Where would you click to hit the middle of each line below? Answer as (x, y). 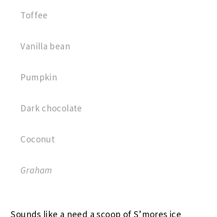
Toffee (34, 15)
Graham (36, 170)
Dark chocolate (51, 108)
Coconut (38, 139)
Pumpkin (39, 77)
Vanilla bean (45, 46)
